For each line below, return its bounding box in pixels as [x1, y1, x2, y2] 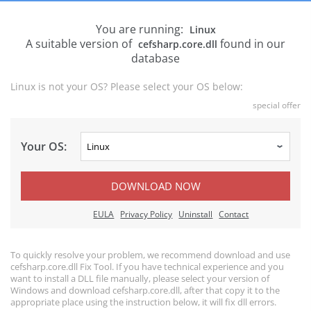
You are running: [95, 22, 186, 37]
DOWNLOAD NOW [110, 179, 201, 193]
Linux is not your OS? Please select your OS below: [10, 80, 243, 93]
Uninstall [178, 208, 213, 220]
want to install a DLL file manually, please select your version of [10, 272, 269, 285]
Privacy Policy [120, 208, 173, 220]
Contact [219, 208, 249, 220]
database [131, 51, 180, 66]
